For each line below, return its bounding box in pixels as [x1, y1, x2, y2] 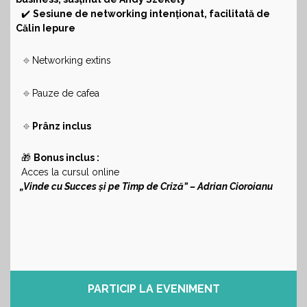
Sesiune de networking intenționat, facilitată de [33, 8, 270, 19]
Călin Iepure [16, 22, 75, 34]
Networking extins [32, 54, 111, 66]
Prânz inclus [32, 120, 93, 132]
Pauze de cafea [32, 87, 99, 99]
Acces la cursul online [16, 166, 119, 177]
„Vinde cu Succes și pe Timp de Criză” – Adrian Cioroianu [16, 180, 273, 192]
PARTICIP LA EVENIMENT [87, 282, 220, 295]
